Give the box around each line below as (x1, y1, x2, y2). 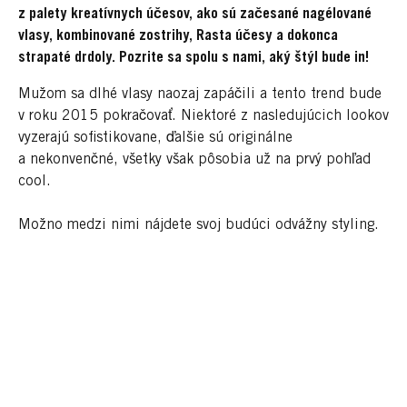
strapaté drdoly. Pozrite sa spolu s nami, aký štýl (18, 50, 322, 65)
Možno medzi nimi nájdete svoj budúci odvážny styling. (18, 217, 379, 233)
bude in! (322, 50, 383, 65)
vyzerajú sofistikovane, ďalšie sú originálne (18, 130, 293, 145)
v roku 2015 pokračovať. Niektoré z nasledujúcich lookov (18, 108, 389, 124)
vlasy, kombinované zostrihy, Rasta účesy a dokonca (18, 28, 338, 44)
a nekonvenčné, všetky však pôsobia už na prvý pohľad (18, 152, 371, 167)
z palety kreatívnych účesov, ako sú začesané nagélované (18, 6, 372, 22)
